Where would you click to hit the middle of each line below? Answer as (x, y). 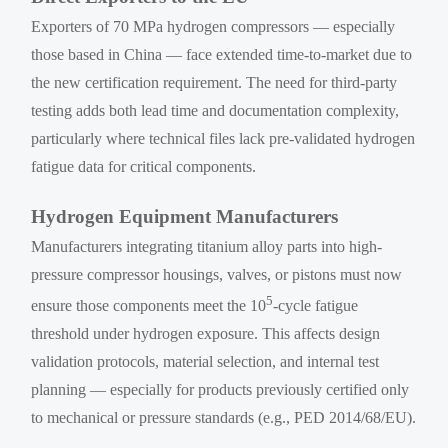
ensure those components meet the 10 (149, 306)
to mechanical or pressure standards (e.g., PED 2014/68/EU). (224, 418)
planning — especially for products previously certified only (220, 390)
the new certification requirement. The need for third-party (214, 82)
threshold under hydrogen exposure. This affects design (206, 334)
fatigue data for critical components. (144, 166)
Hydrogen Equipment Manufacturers (185, 216)
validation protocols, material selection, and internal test (205, 362)
